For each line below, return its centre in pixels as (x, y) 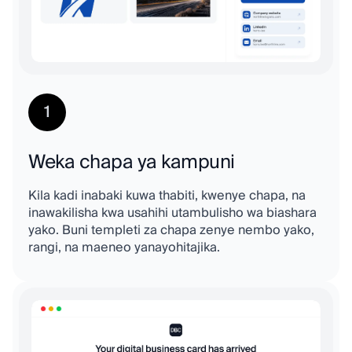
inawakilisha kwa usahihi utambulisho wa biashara (172, 213)
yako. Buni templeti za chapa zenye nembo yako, (171, 231)
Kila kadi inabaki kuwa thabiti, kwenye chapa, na (167, 196)
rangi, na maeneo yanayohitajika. (124, 248)
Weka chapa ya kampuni (132, 163)
